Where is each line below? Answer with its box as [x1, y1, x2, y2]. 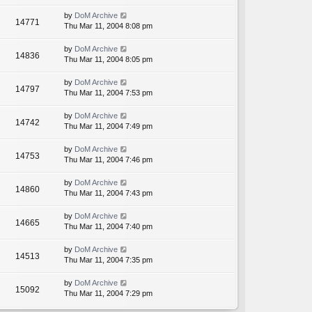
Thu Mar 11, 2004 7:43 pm [64, 189, 153, 198]
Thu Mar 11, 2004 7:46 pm [64, 155, 153, 164]
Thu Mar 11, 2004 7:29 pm [64, 289, 153, 298]
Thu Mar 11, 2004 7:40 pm [64, 222, 153, 231]
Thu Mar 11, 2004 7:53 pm [64, 88, 153, 97]
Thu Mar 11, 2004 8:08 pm [64, 22, 153, 31]
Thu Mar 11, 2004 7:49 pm [64, 122, 153, 131]
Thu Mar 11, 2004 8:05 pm [64, 55, 153, 64]
